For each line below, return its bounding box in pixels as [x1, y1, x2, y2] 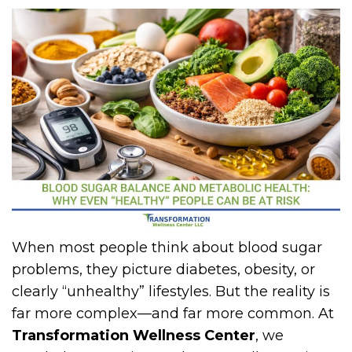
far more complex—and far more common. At [12, 304, 334, 322]
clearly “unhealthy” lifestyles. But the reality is [12, 282, 330, 300]
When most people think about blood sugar [12, 238, 322, 256]
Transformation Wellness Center [12, 326, 255, 344]
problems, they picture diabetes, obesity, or [12, 260, 315, 278]
